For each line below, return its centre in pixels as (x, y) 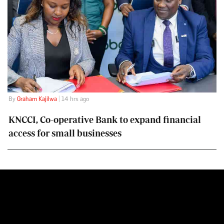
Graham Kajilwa (37, 99)
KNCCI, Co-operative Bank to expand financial (104, 120)
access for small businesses (65, 133)
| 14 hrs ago (73, 99)
